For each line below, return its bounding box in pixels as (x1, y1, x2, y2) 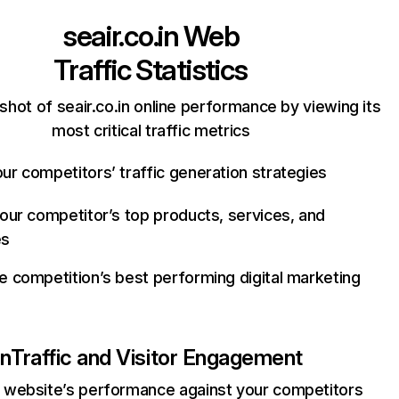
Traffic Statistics (53, 53, 248, 87)
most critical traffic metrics (51, 121, 250, 140)
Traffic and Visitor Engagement (11, 345, 303, 370)
